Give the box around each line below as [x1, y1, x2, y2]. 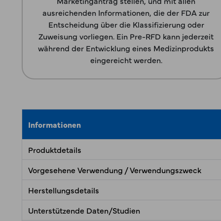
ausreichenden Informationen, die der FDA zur [42, 7, 210, 18]
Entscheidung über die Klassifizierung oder [48, 19, 204, 30]
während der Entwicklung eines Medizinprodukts [38, 42, 215, 53]
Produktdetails [28, 144, 81, 155]
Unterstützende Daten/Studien [28, 205, 140, 216]
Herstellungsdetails [28, 184, 99, 195]
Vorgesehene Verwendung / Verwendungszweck [28, 164, 201, 175]
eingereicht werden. [90, 54, 162, 65]
